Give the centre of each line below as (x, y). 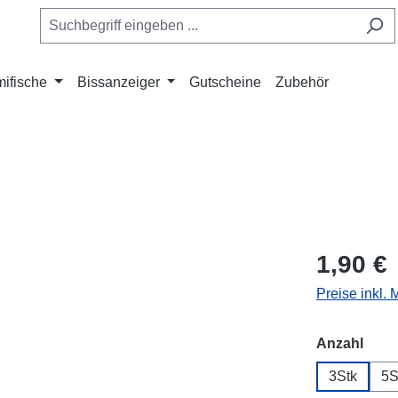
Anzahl (340, 343)
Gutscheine (226, 82)
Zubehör (302, 82)
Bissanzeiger (118, 82)
